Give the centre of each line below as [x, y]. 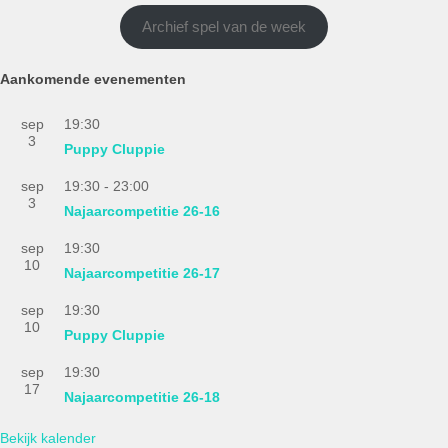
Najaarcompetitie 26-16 [142, 211]
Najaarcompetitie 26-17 [142, 273]
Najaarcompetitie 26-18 [142, 397]
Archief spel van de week [224, 26]
